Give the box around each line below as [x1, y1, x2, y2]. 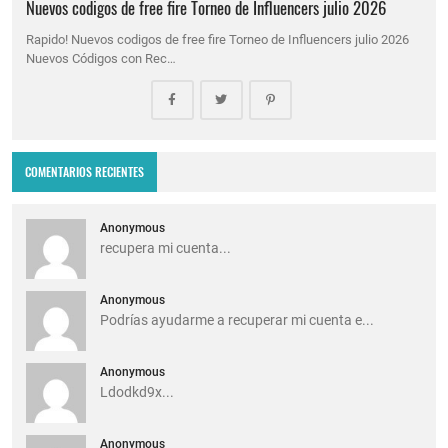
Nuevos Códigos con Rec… [26, 50, 177, 66]
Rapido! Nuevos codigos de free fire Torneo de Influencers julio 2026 [26, 31, 410, 47]
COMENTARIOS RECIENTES [25, 163, 145, 181]
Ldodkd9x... [100, 384, 175, 401]
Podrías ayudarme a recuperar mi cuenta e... [100, 312, 375, 329]
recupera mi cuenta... [100, 240, 232, 257]
